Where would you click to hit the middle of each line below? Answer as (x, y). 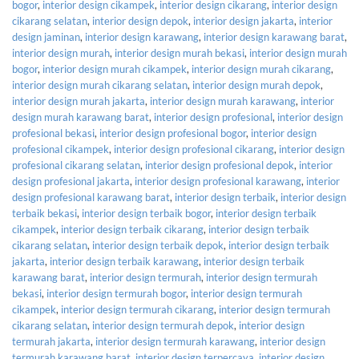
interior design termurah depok (163, 326)
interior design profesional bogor (173, 133)
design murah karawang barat (81, 117)
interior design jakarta (244, 21)
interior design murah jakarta (79, 101)
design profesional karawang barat (91, 198)
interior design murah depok (256, 85)
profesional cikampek (61, 149)
